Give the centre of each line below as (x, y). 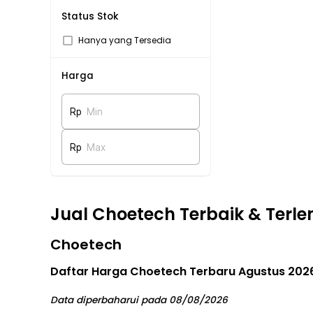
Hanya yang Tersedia (125, 40)
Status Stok (90, 16)
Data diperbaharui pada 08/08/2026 (139, 300)
